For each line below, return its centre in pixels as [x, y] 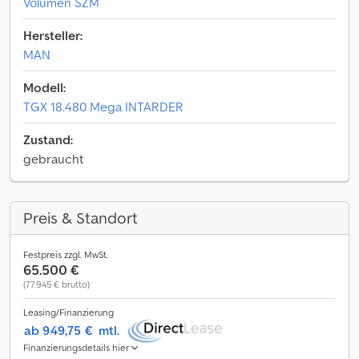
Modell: [44, 87]
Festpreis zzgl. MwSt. [66, 254]
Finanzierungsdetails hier [77, 347]
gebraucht [53, 159]
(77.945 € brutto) [56, 284]
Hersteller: [53, 35]
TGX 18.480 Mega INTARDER [103, 107]
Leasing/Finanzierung [69, 312]
